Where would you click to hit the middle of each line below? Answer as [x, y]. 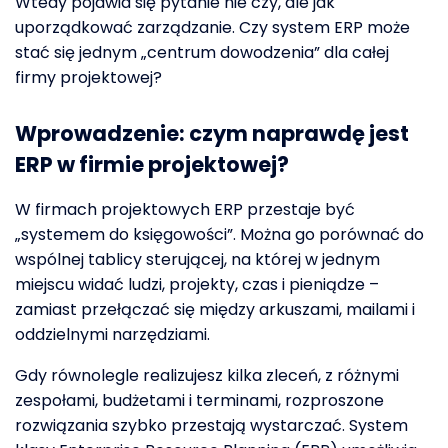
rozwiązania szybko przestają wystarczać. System [211, 426]
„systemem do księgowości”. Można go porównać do [219, 235]
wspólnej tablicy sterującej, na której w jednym [197, 260]
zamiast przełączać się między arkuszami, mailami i [215, 310]
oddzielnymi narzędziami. [112, 335]
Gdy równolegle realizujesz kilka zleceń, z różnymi [207, 376]
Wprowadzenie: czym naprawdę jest [212, 133]
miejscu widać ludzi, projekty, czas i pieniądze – [197, 285]
